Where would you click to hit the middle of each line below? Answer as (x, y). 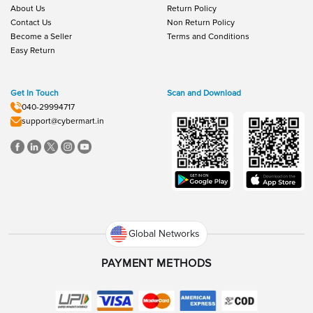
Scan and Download (204, 93)
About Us (28, 8)
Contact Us (31, 22)
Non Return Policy (201, 22)
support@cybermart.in (63, 121)
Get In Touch (35, 93)
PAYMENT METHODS (156, 263)
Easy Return (33, 50)
